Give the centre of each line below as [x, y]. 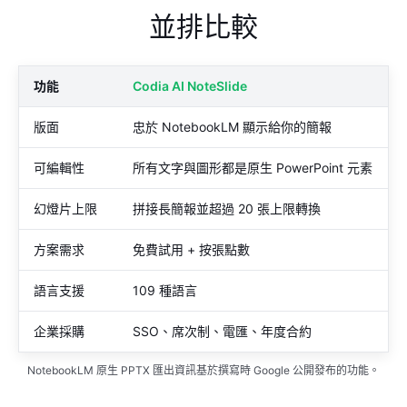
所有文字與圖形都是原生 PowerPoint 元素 [253, 168]
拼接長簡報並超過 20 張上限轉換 [227, 209]
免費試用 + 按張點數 [191, 250]
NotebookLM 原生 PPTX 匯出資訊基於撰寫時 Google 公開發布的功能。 [203, 371]
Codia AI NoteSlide [190, 86]
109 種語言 [165, 291]
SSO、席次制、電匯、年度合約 [222, 332]
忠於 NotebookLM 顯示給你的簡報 [232, 127]
